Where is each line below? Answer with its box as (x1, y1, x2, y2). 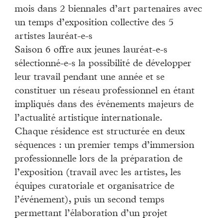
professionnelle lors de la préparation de (15, 154, 182, 164)
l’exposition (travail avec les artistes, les (15, 168, 181, 178)
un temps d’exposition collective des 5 (15, 18, 174, 28)
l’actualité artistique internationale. (15, 113, 163, 124)
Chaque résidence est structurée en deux (15, 127, 185, 137)
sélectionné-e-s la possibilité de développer (15, 59, 191, 69)
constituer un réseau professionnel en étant (15, 86, 195, 96)
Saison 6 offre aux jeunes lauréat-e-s (15, 45, 167, 55)
